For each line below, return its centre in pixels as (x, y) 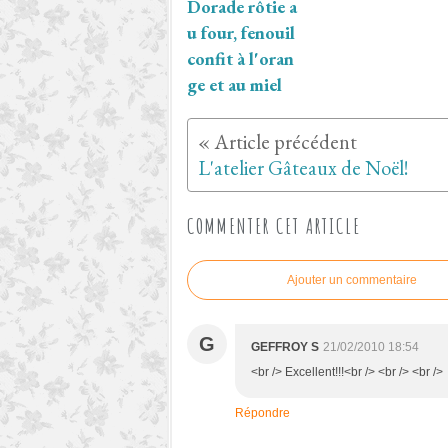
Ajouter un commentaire (352, 280)
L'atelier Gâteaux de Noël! (303, 168)
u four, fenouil (241, 33)
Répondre (262, 413)
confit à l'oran (240, 59)
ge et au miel (234, 85)
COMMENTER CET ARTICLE (274, 226)
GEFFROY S (285, 347)
